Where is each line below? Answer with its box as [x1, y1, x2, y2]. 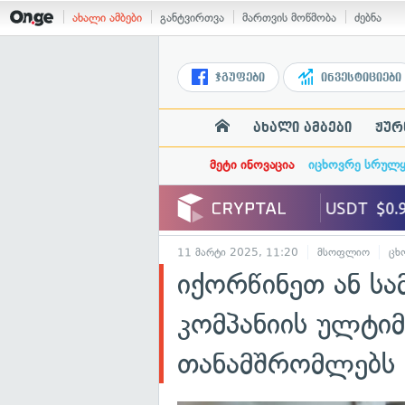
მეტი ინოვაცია [209, 157, 294, 173]
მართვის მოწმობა [242, 11, 336, 24]
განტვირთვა [160, 11, 224, 24]
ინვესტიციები [317, 71, 401, 84]
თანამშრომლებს [177, 346, 395, 381]
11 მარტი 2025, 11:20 [177, 246, 298, 259]
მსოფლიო [317, 246, 370, 259]
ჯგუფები [212, 71, 265, 84]
